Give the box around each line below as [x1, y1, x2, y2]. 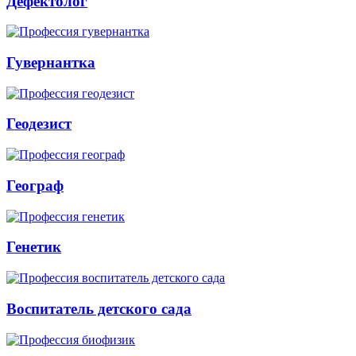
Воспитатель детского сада [6, 300, 192, 317]
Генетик [6, 238, 61, 256]
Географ [6, 176, 64, 194]
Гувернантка [6, 54, 95, 72]
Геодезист [6, 115, 72, 133]
